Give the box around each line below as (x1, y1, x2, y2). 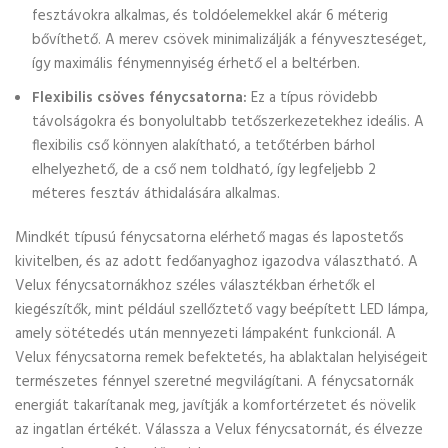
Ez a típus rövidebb (247, 86, 378, 110)
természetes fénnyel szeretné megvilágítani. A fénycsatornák (15, 370, 414, 394)
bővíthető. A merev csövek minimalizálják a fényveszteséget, (32, 28, 426, 52)
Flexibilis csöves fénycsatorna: (32, 86, 247, 110)
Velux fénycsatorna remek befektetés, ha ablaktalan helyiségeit (15, 346, 428, 370)
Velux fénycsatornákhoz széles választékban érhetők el (15, 274, 375, 298)
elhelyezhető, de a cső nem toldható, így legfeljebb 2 (32, 158, 376, 182)
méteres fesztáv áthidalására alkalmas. (32, 182, 280, 206)
